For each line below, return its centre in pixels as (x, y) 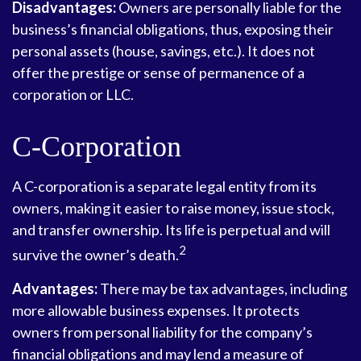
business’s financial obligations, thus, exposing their (173, 29)
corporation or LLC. (73, 94)
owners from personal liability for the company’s (162, 332)
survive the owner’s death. (95, 255)
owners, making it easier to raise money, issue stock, (173, 208)
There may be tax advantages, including (222, 288)
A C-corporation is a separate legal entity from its (164, 186)
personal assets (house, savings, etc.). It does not (164, 51)
